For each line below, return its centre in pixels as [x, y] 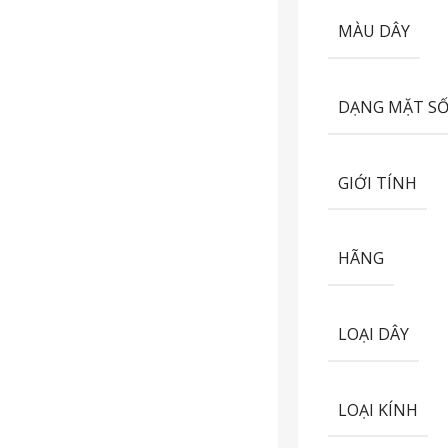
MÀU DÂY [374, 30]
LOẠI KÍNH [378, 409]
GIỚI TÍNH [378, 182]
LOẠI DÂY [374, 333]
